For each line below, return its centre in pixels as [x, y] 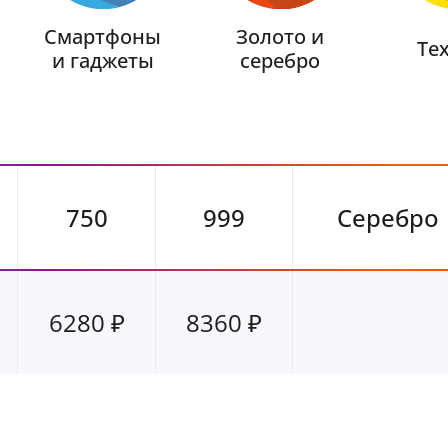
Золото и [280, 36]
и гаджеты [102, 60]
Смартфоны [103, 36]
